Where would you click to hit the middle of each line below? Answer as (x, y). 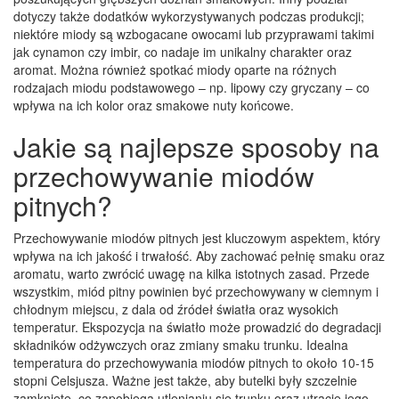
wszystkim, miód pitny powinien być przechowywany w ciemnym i (196, 291)
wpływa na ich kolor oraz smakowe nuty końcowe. (154, 105)
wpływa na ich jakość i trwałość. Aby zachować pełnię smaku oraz (199, 255)
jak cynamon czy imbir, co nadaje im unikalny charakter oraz (183, 51)
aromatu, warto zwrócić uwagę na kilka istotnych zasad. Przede (191, 273)
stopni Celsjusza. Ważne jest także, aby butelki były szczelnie (185, 380)
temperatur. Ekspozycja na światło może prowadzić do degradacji (197, 326)
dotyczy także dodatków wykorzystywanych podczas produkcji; (189, 16)
